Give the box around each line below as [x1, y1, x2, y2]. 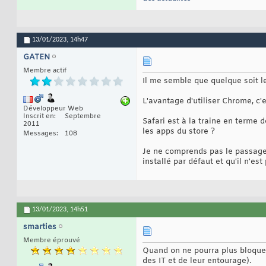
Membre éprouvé [23, 236, 80, 245]
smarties [23, 222, 56, 233]
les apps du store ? [142, 126, 215, 137]
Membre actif [23, 66, 66, 75]
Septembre [65, 112, 101, 121]
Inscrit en [23, 112, 54, 121]
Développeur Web [23, 104, 83, 113]
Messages [23, 129, 56, 138]
